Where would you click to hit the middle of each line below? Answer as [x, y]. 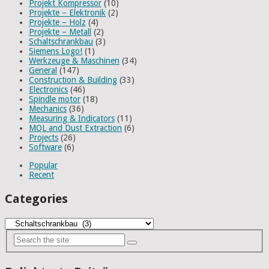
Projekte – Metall [60, 32]
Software [45, 147]
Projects [44, 138]
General [43, 71]
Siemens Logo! [56, 51]
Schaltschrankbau [61, 42]
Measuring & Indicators [72, 119]
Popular [43, 165]
